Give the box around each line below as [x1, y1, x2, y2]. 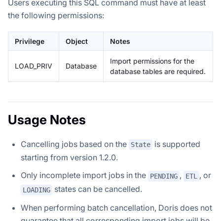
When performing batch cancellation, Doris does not [21, 202, 212, 213]
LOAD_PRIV [15, 61, 52, 70]
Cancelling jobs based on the [21, 139, 129, 149]
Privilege [15, 37, 44, 45]
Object [66, 37, 88, 45]
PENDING [150, 172, 178, 180]
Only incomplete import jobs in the [21, 170, 148, 181]
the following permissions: [8, 10, 104, 20]
